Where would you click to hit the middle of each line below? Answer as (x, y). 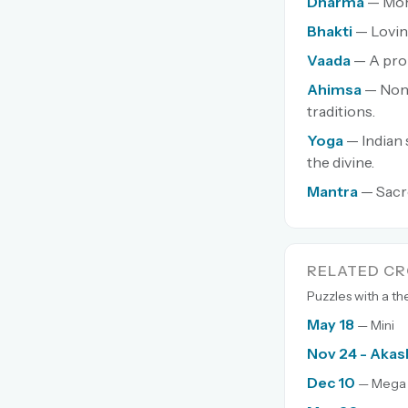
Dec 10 (331, 382)
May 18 (331, 324)
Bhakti (330, 31)
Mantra (332, 191)
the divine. (341, 162)
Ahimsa (334, 89)
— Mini (376, 325)
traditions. (341, 111)
